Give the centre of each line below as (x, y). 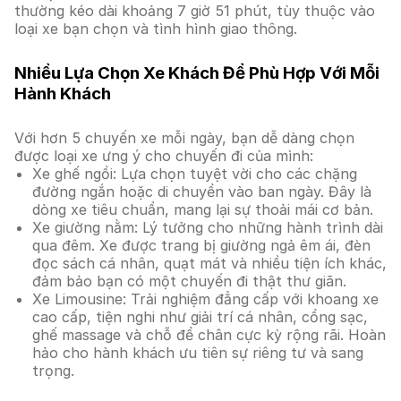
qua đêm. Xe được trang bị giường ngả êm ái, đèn (201, 245)
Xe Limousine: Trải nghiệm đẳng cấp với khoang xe (205, 299)
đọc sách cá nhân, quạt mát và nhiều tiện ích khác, (209, 263)
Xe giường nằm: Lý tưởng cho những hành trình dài (208, 227)
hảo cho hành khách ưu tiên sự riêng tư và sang (198, 353)
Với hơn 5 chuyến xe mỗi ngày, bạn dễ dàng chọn (184, 138)
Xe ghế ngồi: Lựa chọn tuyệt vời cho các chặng (195, 174)
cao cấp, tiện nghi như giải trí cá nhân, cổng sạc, (200, 317)
